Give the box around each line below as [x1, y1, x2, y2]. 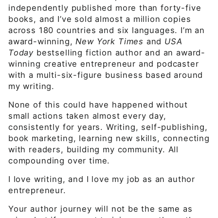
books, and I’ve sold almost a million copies [8, 14, 191, 24]
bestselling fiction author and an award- [34, 48, 206, 57]
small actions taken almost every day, [8, 111, 166, 121]
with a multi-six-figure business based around [8, 70, 203, 80]
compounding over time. [8, 156, 110, 165]
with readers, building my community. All [8, 145, 179, 154]
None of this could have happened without [8, 100, 188, 109]
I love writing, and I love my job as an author [8, 174, 196, 184]
